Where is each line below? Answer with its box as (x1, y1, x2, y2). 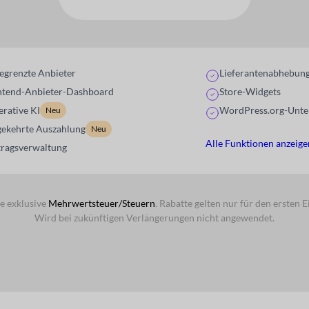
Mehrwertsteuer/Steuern (48, 197, 155, 209)
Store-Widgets (219, 86, 281, 98)
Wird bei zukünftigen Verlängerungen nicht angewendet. (34, 211, 275, 223)
